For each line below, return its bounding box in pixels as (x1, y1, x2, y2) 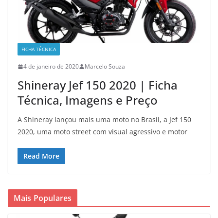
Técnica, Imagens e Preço (18, 92, 158, 109)
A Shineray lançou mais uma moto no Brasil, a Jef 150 (18, 115, 191, 125)
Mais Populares (14, 193, 72, 204)
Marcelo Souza (85, 62, 125, 71)
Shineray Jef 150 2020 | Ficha (18, 77, 178, 93)
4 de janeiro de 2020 (23, 62, 79, 71)
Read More (23, 151, 59, 161)
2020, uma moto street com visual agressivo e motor (18, 127, 187, 137)
